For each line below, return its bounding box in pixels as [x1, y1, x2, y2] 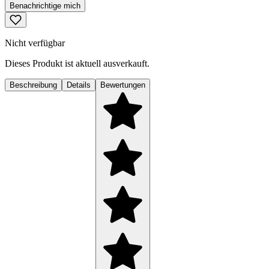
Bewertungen [100, 80, 145, 90]
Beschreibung [10, 80, 57, 90]
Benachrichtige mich [10, 1, 80, 11]
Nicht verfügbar [5, 38, 65, 49]
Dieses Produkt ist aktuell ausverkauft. [5, 58, 150, 69]
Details [67, 80, 91, 90]
